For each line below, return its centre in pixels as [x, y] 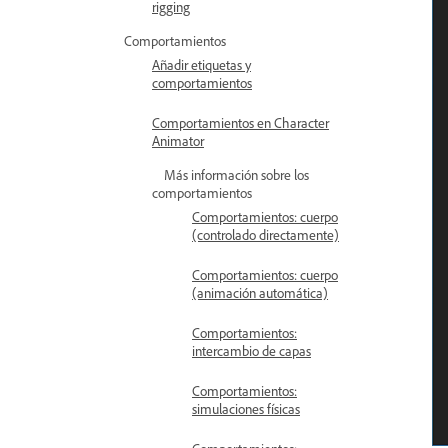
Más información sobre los [236, 174]
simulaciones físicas [246, 408]
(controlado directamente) [265, 234]
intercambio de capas [251, 350]
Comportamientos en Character [240, 122]
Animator [178, 140]
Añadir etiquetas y [201, 64]
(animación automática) [260, 292]
